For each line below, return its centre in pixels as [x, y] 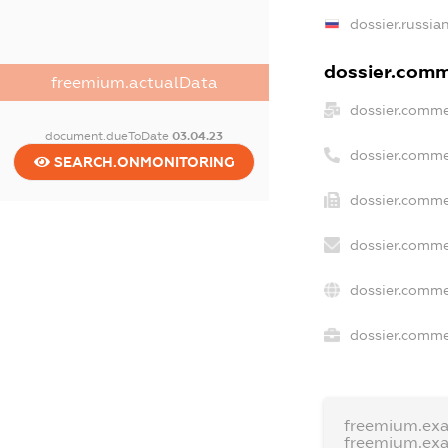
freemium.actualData [134, 82]
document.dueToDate [109, 135]
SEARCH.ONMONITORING [142, 161]
